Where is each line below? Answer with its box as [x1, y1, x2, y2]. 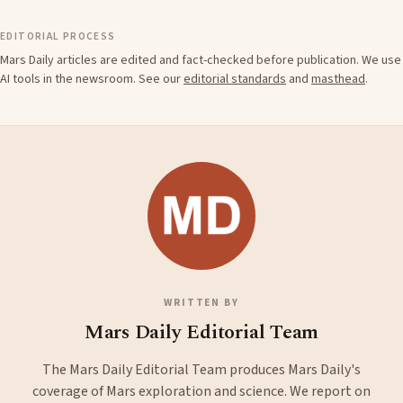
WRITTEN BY [164, 295, 239, 311]
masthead [311, 70, 365, 89]
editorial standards [184, 70, 286, 89]
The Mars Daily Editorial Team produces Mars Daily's [42, 360, 361, 381]
